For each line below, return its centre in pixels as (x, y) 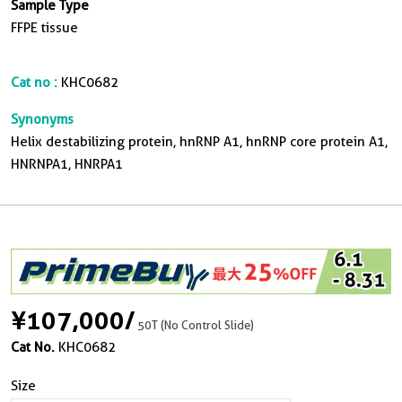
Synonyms (42, 119)
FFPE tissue (44, 28)
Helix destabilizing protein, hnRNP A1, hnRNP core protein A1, (199, 142)
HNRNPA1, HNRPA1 (67, 164)
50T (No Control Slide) (196, 324)
